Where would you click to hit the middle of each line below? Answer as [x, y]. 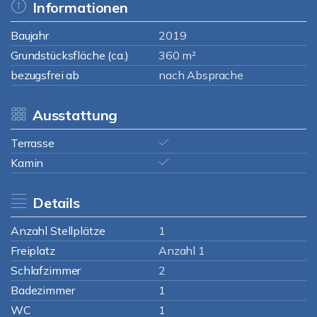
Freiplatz [33, 250]
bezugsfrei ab [45, 75]
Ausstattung [75, 115]
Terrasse [33, 143]
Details [56, 203]
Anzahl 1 [182, 250]
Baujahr [30, 35]
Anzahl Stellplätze [58, 231]
